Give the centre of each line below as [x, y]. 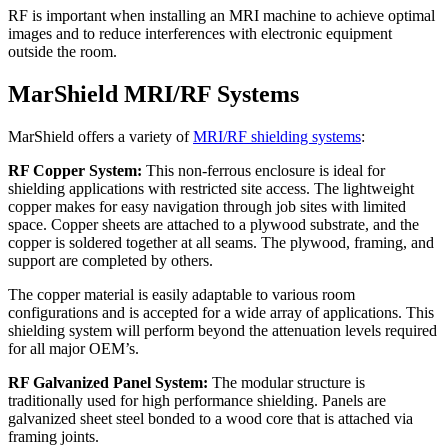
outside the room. [62, 52]
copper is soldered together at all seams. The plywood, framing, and [221, 243]
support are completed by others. [110, 261]
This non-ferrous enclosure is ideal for [263, 171]
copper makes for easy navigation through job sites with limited [207, 207]
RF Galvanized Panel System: [108, 383]
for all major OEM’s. [73, 349]
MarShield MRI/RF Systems [153, 94]
